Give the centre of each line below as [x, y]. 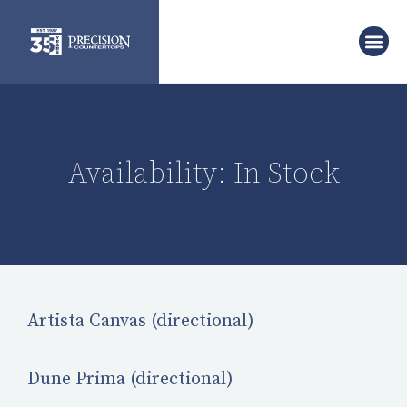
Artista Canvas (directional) [141, 321]
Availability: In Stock [203, 174]
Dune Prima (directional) [130, 379]
